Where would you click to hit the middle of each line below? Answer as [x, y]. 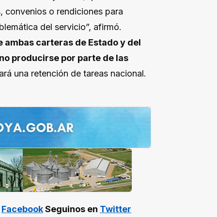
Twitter [116, 209]
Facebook [22, 209]
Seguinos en [71, 209]
